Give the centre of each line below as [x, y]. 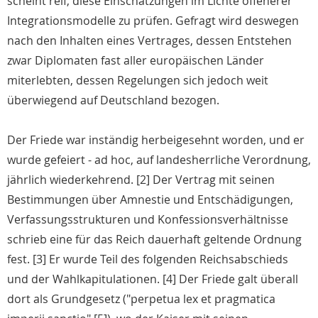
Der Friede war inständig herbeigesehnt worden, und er [156, 140]
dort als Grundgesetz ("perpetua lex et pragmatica [141, 299]
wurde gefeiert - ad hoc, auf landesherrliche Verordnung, [159, 160]
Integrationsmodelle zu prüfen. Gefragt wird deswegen [153, 21]
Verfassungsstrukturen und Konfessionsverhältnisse [148, 220]
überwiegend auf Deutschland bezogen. [113, 100]
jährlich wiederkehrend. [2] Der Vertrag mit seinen [141, 180]
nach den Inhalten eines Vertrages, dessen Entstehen [149, 41]
